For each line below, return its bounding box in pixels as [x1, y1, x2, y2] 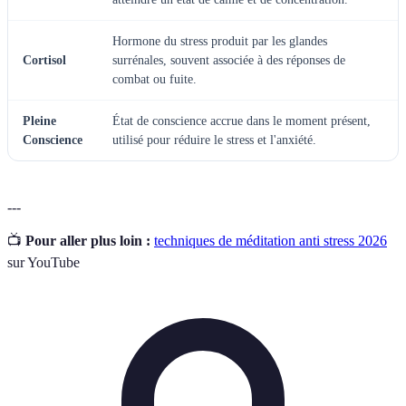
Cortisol [23, 53, 66, 67]
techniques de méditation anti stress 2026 [154, 232, 387, 248]
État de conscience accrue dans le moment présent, [112, 113, 371, 128]
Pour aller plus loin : [25, 232, 150, 248]
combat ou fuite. [112, 72, 197, 86]
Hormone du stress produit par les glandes [112, 34, 327, 48]
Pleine [23, 113, 56, 128]
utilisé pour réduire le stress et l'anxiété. [112, 132, 316, 147]
